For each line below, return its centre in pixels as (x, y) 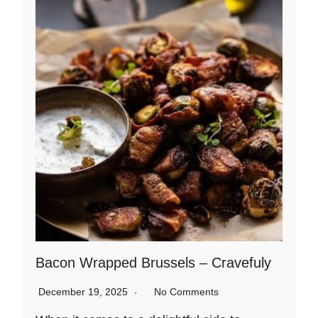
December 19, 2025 (84, 292)
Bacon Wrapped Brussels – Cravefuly (153, 263)
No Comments (186, 292)
